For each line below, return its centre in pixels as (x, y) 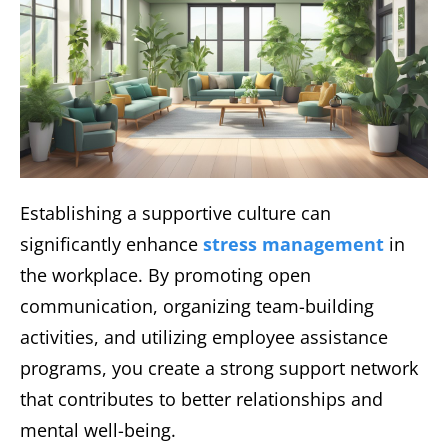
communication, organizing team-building (197, 305)
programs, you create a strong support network (219, 367)
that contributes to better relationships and (201, 398)
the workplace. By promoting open (165, 274)
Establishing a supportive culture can (175, 212)
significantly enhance (111, 243)
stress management (293, 243)
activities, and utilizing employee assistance (204, 336)
